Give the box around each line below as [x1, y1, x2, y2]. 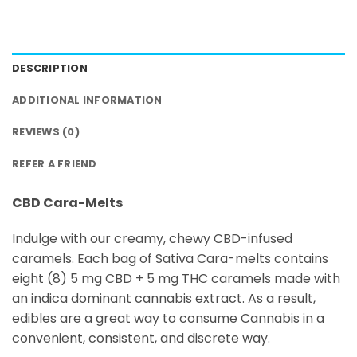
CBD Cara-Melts [12, 193, 125, 212]
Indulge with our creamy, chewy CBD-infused [12, 229, 292, 249]
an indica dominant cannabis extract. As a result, [12, 289, 316, 308]
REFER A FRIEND [12, 156, 97, 171]
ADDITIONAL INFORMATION [12, 92, 163, 107]
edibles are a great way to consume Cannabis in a [12, 309, 324, 328]
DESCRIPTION [12, 61, 88, 75]
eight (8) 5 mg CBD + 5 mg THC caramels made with [12, 269, 340, 288]
